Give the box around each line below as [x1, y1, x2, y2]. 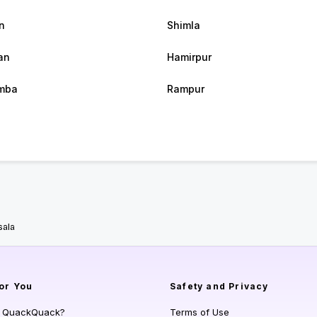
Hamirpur [167, 51, 212, 64]
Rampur [167, 83, 204, 96]
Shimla [167, 19, 200, 32]
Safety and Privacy [170, 281, 269, 292]
